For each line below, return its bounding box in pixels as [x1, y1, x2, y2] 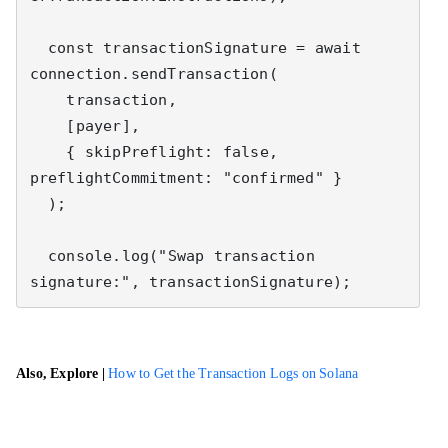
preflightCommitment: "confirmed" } [29, 168, 343, 187]
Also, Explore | [16, 366, 109, 381]
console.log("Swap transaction [29, 246, 48, 265]
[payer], [29, 116, 67, 135]
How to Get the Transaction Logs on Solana [108, 366, 359, 381]
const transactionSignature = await [29, 38, 48, 57]
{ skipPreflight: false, [29, 142, 67, 161]
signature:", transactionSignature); [29, 272, 352, 291]
